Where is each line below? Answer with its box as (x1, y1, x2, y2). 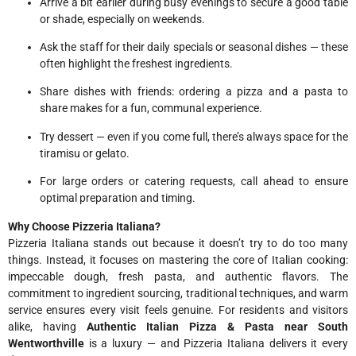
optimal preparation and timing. (40, 192, 195, 205)
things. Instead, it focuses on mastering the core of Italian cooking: (8, 253, 348, 266)
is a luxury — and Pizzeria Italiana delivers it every (84, 336, 348, 350)
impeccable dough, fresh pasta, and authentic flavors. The (8, 269, 348, 283)
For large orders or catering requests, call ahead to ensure (40, 175, 348, 188)
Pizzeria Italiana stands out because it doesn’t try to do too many (8, 236, 348, 250)
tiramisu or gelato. (40, 146, 130, 160)
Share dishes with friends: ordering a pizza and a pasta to (40, 85, 348, 99)
